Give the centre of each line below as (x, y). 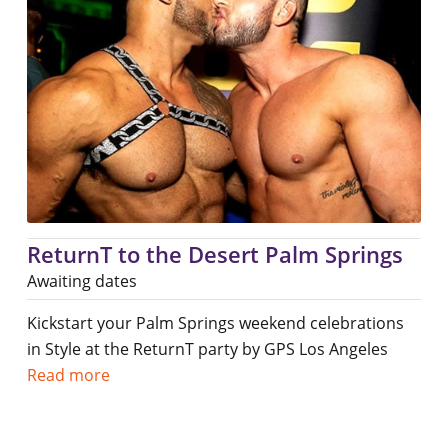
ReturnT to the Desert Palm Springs (214, 253)
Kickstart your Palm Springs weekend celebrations (215, 322)
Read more (68, 374)
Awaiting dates (81, 280)
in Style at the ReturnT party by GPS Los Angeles (207, 348)
